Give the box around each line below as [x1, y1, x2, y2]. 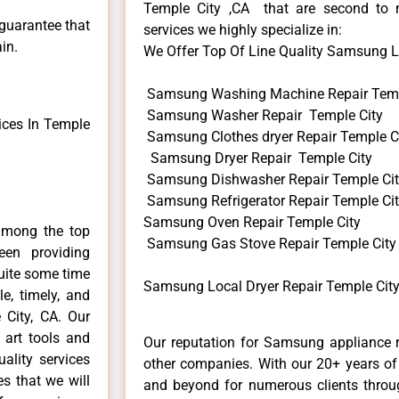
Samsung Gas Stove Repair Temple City [143, 235, 396, 253]
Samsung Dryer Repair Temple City [143, 150, 372, 167]
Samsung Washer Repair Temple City [143, 107, 383, 125]
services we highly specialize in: [143, 21, 342, 39]
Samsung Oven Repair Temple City [143, 214, 361, 232]
